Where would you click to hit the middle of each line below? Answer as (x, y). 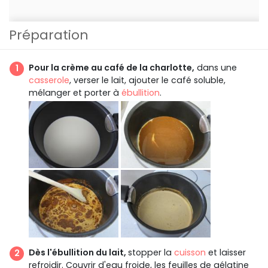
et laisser (226, 252)
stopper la (151, 252)
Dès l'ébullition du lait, (78, 252)
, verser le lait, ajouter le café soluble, (147, 80)
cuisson (190, 252)
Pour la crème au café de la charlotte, (112, 67)
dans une (216, 67)
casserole (49, 80)
